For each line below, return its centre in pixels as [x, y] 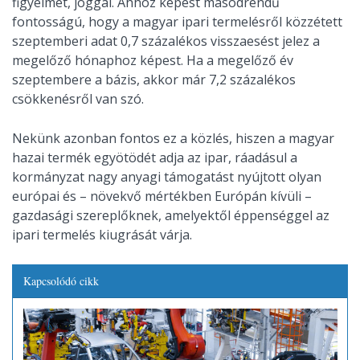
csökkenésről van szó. [78, 99]
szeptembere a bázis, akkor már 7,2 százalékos [154, 80]
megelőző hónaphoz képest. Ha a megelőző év [153, 60]
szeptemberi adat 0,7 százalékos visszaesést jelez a [166, 41]
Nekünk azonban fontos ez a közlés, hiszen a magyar [173, 138]
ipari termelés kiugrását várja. [104, 235]
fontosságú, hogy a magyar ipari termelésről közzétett [177, 22]
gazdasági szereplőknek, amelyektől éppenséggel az [171, 215]
